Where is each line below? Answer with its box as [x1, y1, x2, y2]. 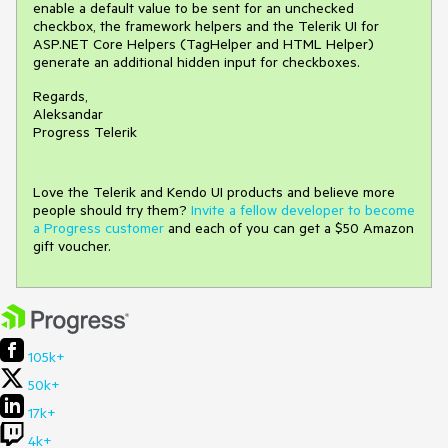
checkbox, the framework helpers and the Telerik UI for [33, 16, 379, 35]
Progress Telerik [33, 122, 137, 141]
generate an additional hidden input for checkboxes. [33, 52, 360, 71]
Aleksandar [33, 104, 103, 123]
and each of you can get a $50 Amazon [164, 218, 414, 237]
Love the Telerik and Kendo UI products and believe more [33, 182, 395, 201]
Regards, [33, 86, 88, 105]
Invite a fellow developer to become [191, 200, 415, 219]
